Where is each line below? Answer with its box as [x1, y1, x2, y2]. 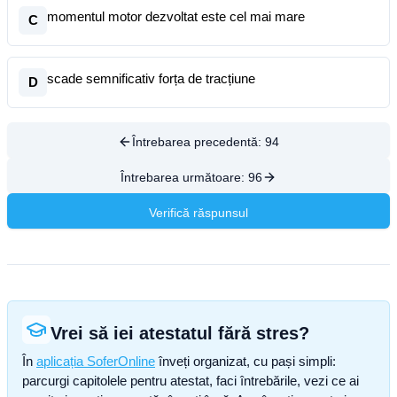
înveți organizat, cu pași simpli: [155, 354, 336, 369]
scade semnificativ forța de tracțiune [47, 71, 255, 86]
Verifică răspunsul [149, 206, 248, 220]
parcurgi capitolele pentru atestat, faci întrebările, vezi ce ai [22, 373, 359, 388]
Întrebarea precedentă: [132, 135, 265, 149]
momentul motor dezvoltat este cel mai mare [47, 9, 305, 24]
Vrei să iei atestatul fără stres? [51, 323, 309, 343]
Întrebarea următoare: [121, 170, 248, 184]
